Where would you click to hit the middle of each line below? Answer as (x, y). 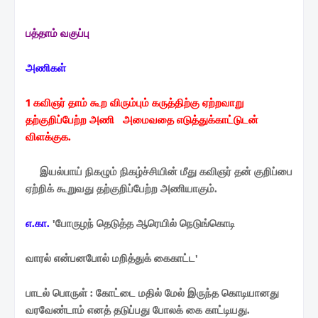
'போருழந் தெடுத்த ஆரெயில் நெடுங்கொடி (144, 223)
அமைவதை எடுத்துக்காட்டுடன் (191, 120)
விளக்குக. (48, 137)
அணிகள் (46, 68)
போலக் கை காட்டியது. (201, 310)
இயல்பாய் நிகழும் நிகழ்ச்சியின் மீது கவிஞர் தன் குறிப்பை (159, 171)
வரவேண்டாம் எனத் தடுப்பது (89, 310)
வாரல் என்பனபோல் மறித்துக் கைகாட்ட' (112, 258)
